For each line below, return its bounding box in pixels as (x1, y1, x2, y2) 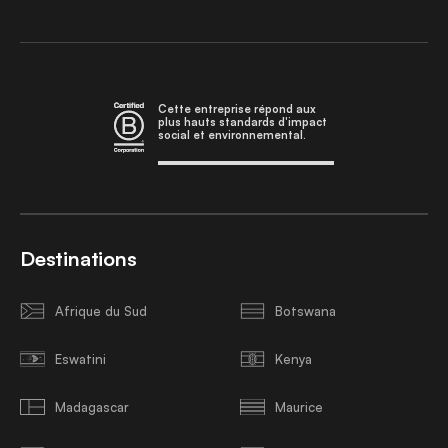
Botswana (275, 302, 336, 319)
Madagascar (55, 398, 129, 415)
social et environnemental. (158, 128, 306, 142)
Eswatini (55, 350, 106, 367)
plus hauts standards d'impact (158, 115, 327, 129)
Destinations (20, 246, 137, 271)
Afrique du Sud (55, 302, 147, 319)
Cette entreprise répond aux (158, 102, 316, 116)
